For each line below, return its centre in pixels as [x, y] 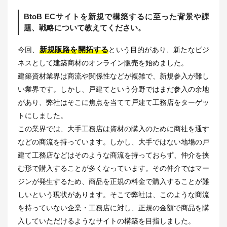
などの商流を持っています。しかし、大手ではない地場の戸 [113, 142]
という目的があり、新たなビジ [159, 49]
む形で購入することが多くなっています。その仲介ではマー [113, 168]
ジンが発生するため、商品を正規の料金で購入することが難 [113, 181]
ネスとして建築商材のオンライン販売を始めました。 [103, 63]
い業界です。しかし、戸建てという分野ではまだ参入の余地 [113, 89]
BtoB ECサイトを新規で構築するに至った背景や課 [117, 16]
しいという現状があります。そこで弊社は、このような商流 [113, 194]
